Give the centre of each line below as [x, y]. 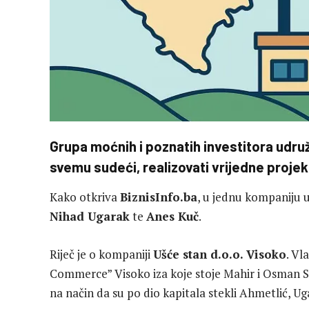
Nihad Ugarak [90, 217]
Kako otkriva [85, 197]
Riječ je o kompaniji [101, 254]
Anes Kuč [172, 217]
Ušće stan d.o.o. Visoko [220, 254]
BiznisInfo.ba [159, 197]
